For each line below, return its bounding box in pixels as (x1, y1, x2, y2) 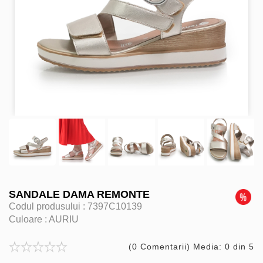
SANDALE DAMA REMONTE (9, 188, 150, 200)
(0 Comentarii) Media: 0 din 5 (129, 241, 254, 251)
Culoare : (9, 214, 49, 224)
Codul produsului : (9, 201, 87, 211)
